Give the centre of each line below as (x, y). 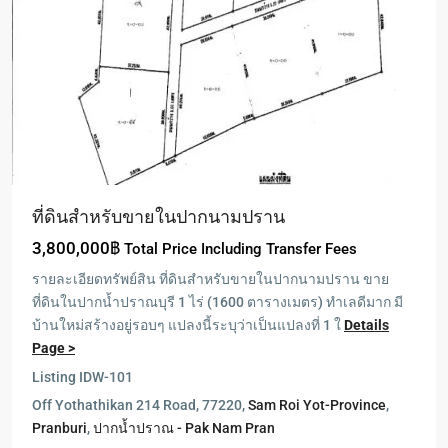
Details (366, 325)
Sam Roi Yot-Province (317, 405)
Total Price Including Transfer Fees (240, 249)
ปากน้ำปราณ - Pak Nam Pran (184, 428)
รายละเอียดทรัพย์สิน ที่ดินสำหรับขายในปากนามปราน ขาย (210, 279)
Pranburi (59, 428)
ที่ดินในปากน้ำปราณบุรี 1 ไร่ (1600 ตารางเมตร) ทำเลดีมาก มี (217, 302)
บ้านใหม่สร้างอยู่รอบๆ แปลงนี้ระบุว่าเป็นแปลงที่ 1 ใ (188, 325)
